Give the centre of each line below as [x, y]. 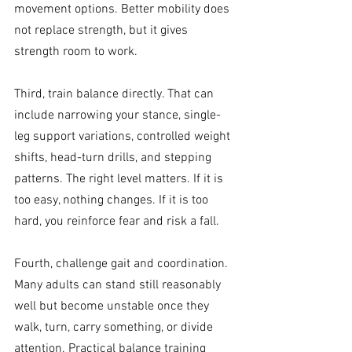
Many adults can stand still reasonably [119, 286]
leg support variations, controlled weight [124, 137]
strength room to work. [76, 52]
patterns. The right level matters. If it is [120, 180]
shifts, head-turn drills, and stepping [114, 158]
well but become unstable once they [113, 307]
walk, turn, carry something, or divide [115, 328]
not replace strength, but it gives [103, 31]
